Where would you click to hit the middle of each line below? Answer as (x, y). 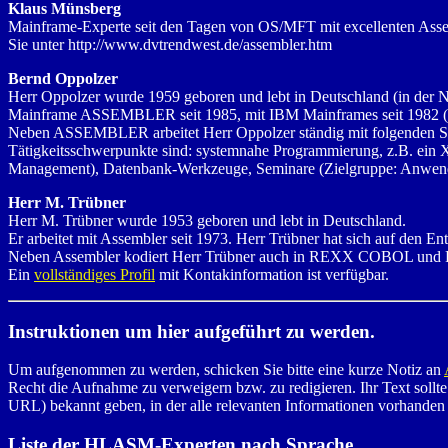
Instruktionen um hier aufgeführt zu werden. (191, 331)
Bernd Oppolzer (63, 78)
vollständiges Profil (94, 274)
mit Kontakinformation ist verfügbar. (272, 274)
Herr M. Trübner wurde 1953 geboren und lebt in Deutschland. (207, 220)
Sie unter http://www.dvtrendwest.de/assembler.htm (170, 44)
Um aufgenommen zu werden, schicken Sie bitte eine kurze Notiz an (226, 370)
